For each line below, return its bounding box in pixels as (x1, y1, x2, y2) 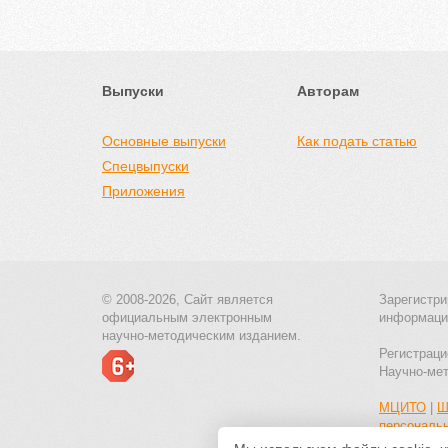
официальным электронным (102, 310, 272, 325)
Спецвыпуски (102, 158, 189, 174)
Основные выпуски (102, 133, 226, 149)
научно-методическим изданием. (102, 328, 301, 343)
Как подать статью (297, 133, 417, 149)
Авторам (297, 83, 359, 99)
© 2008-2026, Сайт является (102, 292, 273, 307)
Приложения (102, 183, 185, 199)
